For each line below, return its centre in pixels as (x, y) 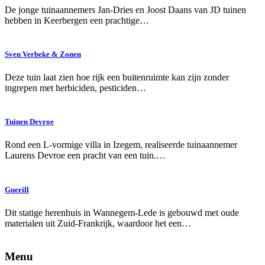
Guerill (17, 189)
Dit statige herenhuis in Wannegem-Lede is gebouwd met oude (122, 212)
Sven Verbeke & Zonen (43, 54)
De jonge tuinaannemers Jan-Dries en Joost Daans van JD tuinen (125, 9)
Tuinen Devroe (29, 122)
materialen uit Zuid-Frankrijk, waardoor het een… (98, 223)
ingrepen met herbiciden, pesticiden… (75, 88)
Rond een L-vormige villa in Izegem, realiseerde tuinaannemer (121, 145)
